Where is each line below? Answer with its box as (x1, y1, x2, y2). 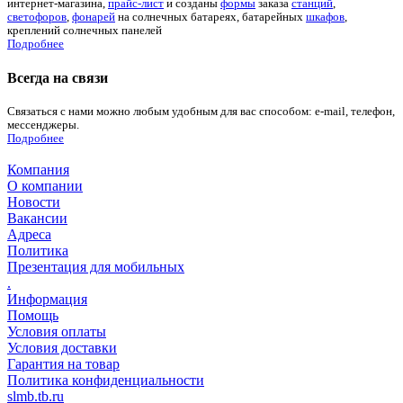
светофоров (7, 10, 67, 23)
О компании (7, 178, 83, 194)
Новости (7, 194, 60, 210)
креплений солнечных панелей (7, 23, 162, 37)
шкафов (306, 10, 345, 23)
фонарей (72, 10, 115, 23)
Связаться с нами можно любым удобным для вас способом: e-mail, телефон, (7, 105, 395, 119)
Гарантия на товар (7, 356, 120, 372)
